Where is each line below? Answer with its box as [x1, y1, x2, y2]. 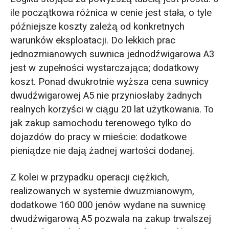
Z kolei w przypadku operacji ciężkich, [10, 170, 169, 185]
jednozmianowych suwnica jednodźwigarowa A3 [10, 47, 214, 62]
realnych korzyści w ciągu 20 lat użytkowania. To [10, 102, 214, 117]
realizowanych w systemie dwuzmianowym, [10, 184, 194, 199]
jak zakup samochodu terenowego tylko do [10, 116, 191, 131]
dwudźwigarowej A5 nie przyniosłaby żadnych [10, 88, 202, 103]
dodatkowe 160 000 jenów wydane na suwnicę [10, 198, 206, 213]
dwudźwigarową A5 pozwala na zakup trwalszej [10, 212, 211, 226]
